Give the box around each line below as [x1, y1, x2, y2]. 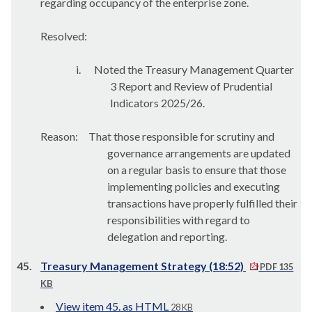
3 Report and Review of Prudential [109, 79, 272, 93]
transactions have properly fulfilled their [107, 196, 297, 210]
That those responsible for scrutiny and [86, 130, 274, 143]
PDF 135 [258, 261, 294, 272]
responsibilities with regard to [107, 213, 250, 226]
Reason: [40, 130, 80, 143]
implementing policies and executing [107, 180, 280, 193]
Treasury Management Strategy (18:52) [40, 259, 246, 272]
